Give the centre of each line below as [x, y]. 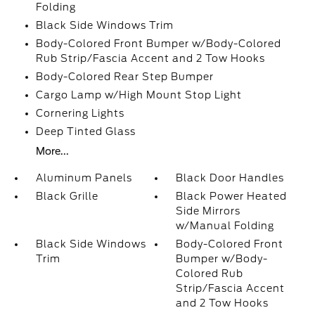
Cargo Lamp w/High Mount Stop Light [139, 95]
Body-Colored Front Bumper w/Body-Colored [158, 44]
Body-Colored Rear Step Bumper [124, 77]
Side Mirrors [208, 211]
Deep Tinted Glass [85, 131]
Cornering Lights [80, 113]
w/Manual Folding [225, 226]
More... [52, 151]
